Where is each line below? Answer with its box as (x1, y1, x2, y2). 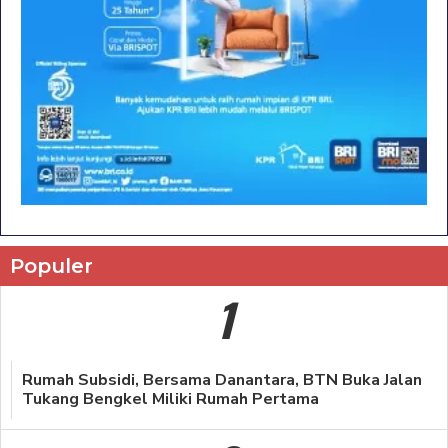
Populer (10, 254, 93, 279)
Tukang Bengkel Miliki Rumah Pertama (22, 388, 319, 411)
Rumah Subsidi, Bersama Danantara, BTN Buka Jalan (22, 369, 422, 392)
